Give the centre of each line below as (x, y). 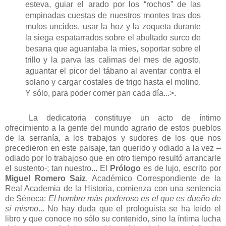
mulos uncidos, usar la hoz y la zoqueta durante (113, 27)
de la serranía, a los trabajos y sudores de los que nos (113, 138)
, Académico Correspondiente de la (154, 179)
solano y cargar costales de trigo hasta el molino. (113, 82)
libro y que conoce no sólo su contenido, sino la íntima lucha (113, 219)
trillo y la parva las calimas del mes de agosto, (113, 60)
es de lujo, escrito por (182, 168)
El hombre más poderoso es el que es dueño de (135, 199)
